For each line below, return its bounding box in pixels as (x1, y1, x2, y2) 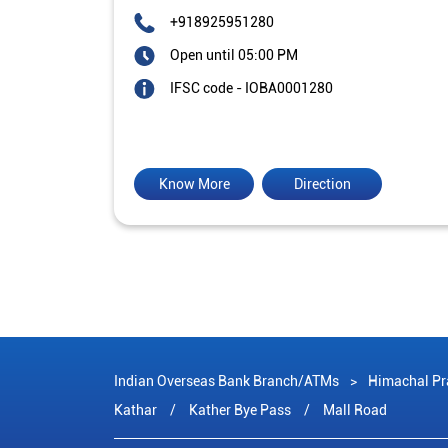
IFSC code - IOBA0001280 (170, 80, 333, 97)
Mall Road (323, 402, 387, 419)
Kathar (114, 402, 157, 419)
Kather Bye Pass (189, 402, 291, 419)
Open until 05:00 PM (170, 47, 298, 64)
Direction (293, 176, 351, 193)
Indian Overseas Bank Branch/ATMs (114, 373, 342, 390)
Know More (158, 176, 230, 193)
